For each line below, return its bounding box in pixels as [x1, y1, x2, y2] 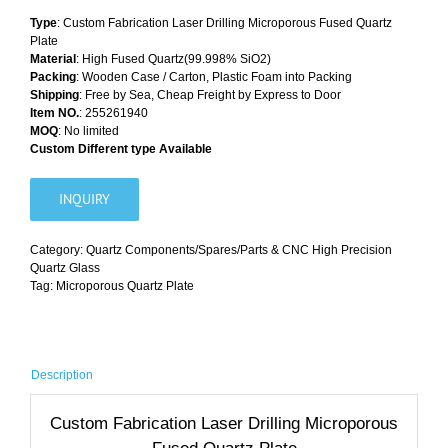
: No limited [58, 124, 119, 139]
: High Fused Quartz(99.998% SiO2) [76, 52, 271, 67]
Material [30, 52, 76, 67]
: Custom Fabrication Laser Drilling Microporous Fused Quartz [57, 16, 392, 31]
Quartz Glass [30, 261, 100, 276]
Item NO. [30, 106, 79, 121]
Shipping [30, 88, 79, 103]
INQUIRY [59, 190, 110, 209]
